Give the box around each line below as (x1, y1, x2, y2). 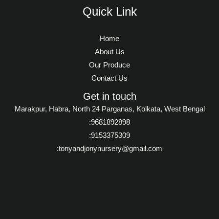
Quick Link (82, 5, 137, 19)
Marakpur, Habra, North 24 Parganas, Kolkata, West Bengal (14, 105, 205, 113)
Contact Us (91, 74, 128, 82)
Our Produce (89, 61, 130, 69)
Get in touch (83, 90, 136, 102)
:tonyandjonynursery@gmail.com (57, 144, 162, 153)
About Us (94, 47, 125, 56)
